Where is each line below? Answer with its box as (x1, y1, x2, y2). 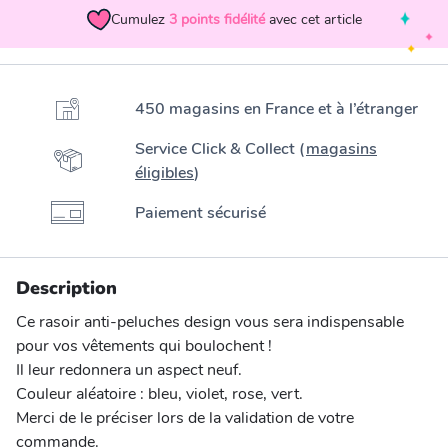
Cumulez (111, 9, 165, 29)
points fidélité (181, 9, 265, 29)
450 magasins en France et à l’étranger (135, 98, 418, 121)
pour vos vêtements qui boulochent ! (16, 335, 272, 358)
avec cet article (269, 9, 362, 29)
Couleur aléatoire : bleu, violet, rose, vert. (16, 383, 303, 406)
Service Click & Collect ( (135, 138, 306, 161)
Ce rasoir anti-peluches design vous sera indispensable (16, 311, 404, 334)
